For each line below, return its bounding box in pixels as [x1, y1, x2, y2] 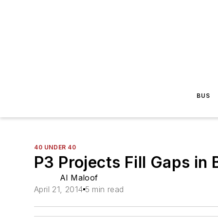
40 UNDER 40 [34, 144, 76, 151]
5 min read [85, 184, 124, 194]
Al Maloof [60, 173, 98, 182]
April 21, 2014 [34, 184, 83, 194]
